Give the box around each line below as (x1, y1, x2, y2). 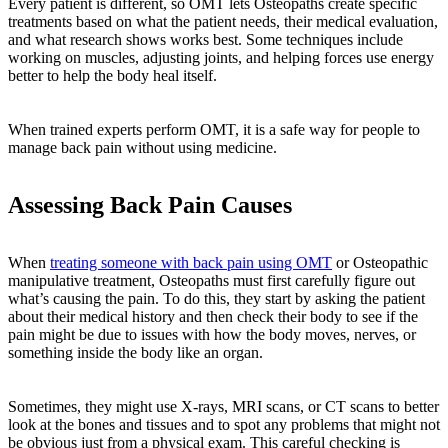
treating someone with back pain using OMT (50, 253, 332, 271)
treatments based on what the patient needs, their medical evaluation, (8, 13, 438, 31)
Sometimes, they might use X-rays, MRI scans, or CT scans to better (8, 397, 439, 415)
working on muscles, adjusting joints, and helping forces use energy (8, 49, 434, 67)
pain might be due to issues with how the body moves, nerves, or (8, 325, 416, 343)
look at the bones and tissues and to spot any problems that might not (8, 415, 440, 433)
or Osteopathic (332, 253, 428, 271)
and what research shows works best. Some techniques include (8, 31, 403, 49)
